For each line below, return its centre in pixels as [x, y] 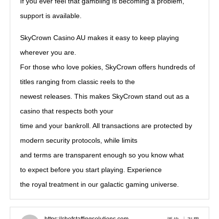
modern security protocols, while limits [79, 140]
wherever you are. [48, 52]
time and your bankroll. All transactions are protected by [106, 126]
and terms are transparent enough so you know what [102, 155]
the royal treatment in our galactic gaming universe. [99, 184]
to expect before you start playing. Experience [91, 170]
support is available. [51, 16]
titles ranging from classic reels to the [77, 82]
